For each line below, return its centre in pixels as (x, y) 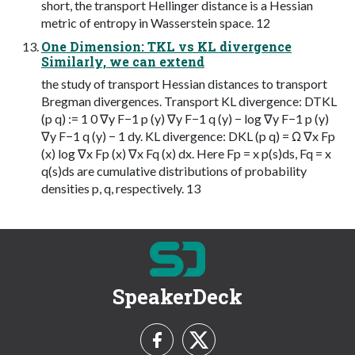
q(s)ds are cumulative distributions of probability (174, 170)
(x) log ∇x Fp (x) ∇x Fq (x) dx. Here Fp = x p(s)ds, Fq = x (186, 153)
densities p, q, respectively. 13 (121, 188)
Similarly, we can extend (123, 61)
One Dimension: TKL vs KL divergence (166, 46)
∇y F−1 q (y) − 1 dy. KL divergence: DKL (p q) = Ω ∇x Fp (188, 136)
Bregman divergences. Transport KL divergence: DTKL (189, 101)
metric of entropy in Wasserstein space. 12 (156, 22)
